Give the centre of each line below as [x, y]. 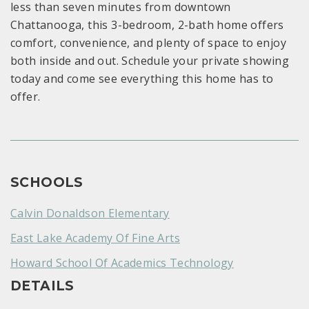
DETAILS [42, 286]
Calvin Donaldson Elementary [90, 213]
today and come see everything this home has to [142, 79]
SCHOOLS [47, 183]
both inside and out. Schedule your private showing [150, 61]
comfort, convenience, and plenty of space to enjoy [148, 43]
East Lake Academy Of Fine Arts [95, 238]
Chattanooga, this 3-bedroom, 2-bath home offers [147, 25]
